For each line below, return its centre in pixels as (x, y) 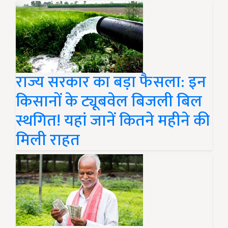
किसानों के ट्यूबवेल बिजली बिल (109, 102)
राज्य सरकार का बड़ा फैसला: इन (111, 82)
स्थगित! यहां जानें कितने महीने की (113, 121)
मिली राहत (48, 140)
